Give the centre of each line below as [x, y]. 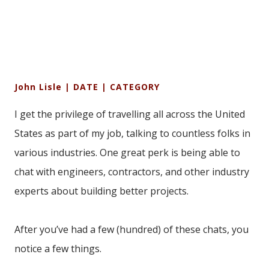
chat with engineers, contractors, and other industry [132, 171]
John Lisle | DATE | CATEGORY [87, 86]
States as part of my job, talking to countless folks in [132, 133]
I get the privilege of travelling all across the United [130, 114]
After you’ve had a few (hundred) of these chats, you [131, 229]
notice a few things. [58, 248]
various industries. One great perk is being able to [127, 152]
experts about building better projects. [101, 191]
